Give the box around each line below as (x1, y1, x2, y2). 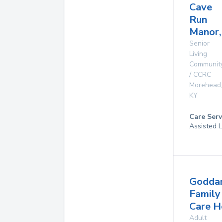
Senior (189, 39, 210, 48)
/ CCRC (189, 70, 211, 79)
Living (189, 49, 207, 58)
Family (189, 187, 221, 201)
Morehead (189, 80, 221, 90)
